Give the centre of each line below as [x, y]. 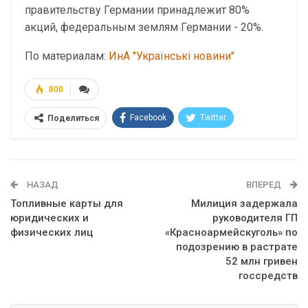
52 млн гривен [262, 261]
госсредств [268, 276]
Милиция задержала [244, 203]
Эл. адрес [139, 170]
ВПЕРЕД [265, 185]
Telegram [152, 144]
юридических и [49, 218]
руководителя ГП [255, 218]
